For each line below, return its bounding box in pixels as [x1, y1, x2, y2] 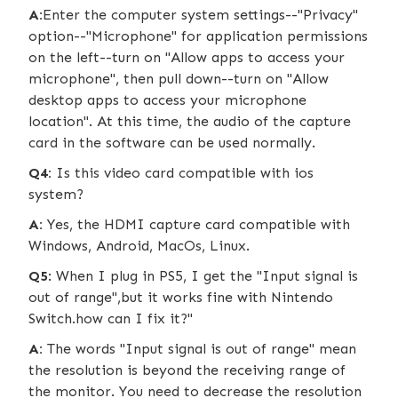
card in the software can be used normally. [28, 133, 315, 151]
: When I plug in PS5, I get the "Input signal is [48, 267, 358, 284]
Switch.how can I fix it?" [28, 309, 193, 327]
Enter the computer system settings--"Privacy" [43, 5, 358, 23]
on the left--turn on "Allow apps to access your [28, 48, 345, 66]
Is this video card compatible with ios [52, 163, 314, 181]
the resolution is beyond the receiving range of [28, 361, 346, 378]
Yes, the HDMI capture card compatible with [43, 215, 350, 233]
